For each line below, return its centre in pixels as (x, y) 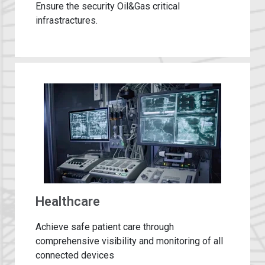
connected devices (75, 256)
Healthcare (68, 202)
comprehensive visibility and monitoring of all (129, 241)
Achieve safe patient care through (105, 227)
